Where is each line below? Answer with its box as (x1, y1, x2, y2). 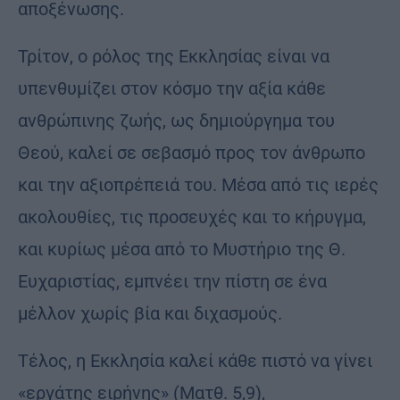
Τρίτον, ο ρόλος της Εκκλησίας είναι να (18, 45, 329, 67)
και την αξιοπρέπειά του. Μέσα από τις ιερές (18, 173, 379, 196)
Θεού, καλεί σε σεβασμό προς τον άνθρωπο (18, 141, 365, 163)
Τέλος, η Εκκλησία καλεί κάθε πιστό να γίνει (18, 349, 372, 371)
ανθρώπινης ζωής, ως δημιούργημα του (18, 109, 335, 131)
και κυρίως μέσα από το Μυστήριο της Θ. (18, 237, 346, 260)
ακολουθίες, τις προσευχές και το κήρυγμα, (18, 205, 366, 228)
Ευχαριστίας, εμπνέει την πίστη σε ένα (18, 270, 327, 292)
